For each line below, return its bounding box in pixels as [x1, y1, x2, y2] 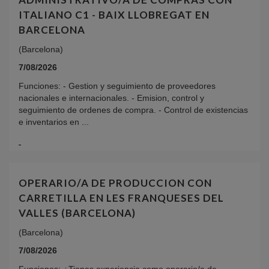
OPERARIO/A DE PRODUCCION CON [19, 177, 212, 190]
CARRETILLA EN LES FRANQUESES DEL [19, 192, 224, 205]
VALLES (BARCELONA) [19, 207, 136, 220]
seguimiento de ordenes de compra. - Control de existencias [19, 104, 248, 115]
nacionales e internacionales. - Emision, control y [19, 92, 204, 103]
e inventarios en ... [19, 116, 89, 127]
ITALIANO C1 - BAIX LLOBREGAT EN [19, 8, 210, 21]
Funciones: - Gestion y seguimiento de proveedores [19, 80, 216, 91]
